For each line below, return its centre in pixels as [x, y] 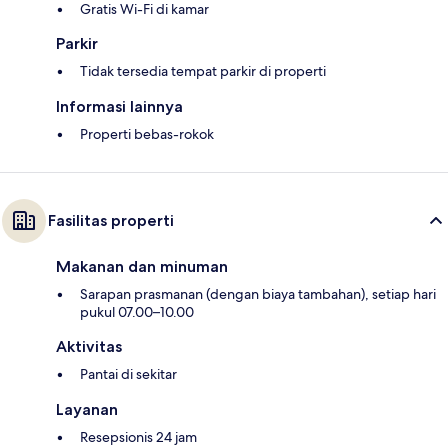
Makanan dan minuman [142, 267]
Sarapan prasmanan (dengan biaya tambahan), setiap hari [258, 294]
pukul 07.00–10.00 [137, 312]
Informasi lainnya [119, 107]
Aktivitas [89, 347]
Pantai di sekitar [128, 374]
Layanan [87, 410]
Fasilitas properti [111, 221]
